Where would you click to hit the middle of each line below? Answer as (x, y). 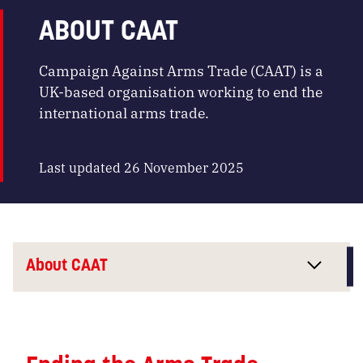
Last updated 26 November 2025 (141, 167)
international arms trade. (124, 113)
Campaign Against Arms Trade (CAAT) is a (181, 70)
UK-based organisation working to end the (181, 92)
